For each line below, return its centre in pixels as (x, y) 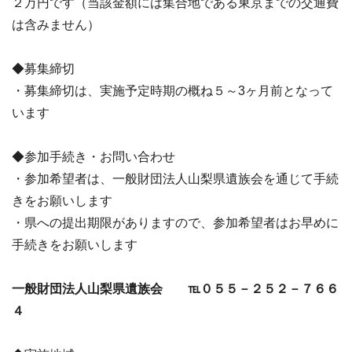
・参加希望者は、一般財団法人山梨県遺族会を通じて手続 (175, 179)
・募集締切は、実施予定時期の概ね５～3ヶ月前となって (172, 91)
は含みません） (56, 25)
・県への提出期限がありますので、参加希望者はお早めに (175, 223)
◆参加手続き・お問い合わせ (93, 157)
